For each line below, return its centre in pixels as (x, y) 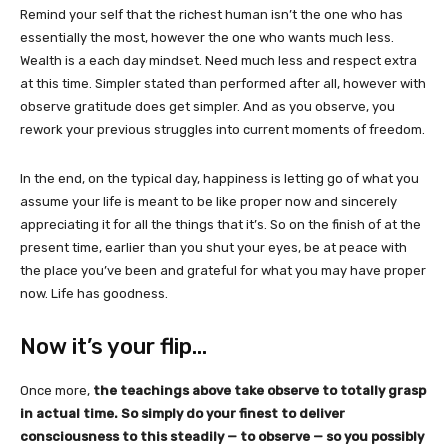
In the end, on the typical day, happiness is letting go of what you (219, 178)
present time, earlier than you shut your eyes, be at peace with (213, 247)
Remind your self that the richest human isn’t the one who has (211, 14)
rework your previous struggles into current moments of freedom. (222, 129)
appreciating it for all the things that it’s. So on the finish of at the (220, 224)
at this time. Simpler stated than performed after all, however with (223, 83)
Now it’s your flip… (113, 346)
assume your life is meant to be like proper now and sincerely (208, 201)
